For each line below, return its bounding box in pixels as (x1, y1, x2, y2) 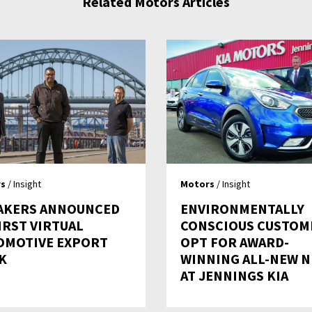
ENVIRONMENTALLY (180, 200, 304, 218)
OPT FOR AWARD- (180, 233, 289, 251)
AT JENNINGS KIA (180, 267, 288, 285)
